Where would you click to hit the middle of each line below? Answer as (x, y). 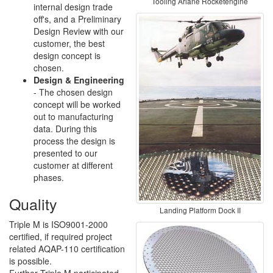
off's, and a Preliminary (77, 19)
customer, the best (69, 43)
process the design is (74, 141)
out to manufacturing (73, 116)
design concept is (67, 55)
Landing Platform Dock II (200, 210)
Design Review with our (79, 31)
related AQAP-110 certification (67, 249)
